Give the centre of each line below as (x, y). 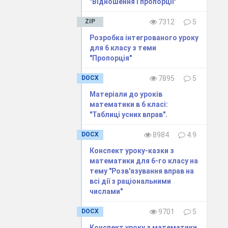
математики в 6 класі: (129, 104)
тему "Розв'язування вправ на (142, 171)
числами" (106, 191)
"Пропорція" (111, 58)
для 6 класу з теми (123, 48)
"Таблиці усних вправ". (129, 114)
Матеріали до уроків (126, 94)
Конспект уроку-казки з (132, 150)
